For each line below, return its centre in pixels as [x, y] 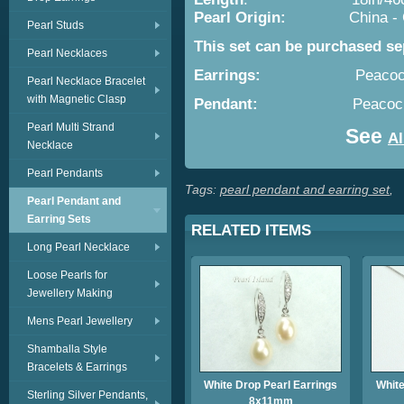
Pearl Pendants [65, 173]
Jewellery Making [70, 293]
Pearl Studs [55, 25]
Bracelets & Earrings [77, 367]
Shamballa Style [67, 349]
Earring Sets [59, 219]
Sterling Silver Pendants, [87, 395]
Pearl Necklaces [67, 53]
